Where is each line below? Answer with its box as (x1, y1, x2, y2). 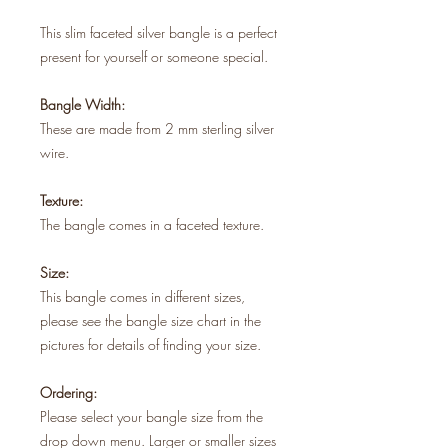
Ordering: (40, 382, 97, 402)
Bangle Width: (40, 94, 125, 114)
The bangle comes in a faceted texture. (40, 214, 264, 234)
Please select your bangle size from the (40, 406, 263, 426)
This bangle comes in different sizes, (40, 286, 245, 306)
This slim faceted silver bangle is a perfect (40, 22, 277, 42)
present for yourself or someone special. (40, 46, 268, 66)
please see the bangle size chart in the (40, 310, 261, 330)
